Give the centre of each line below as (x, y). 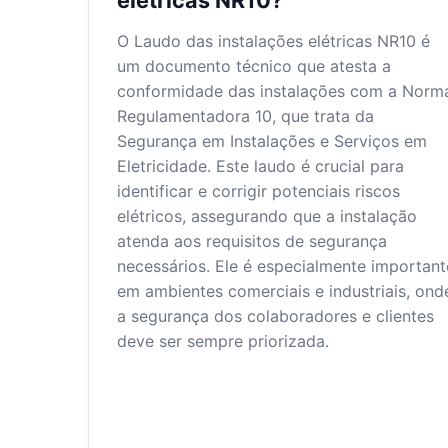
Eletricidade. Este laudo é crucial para (260, 165)
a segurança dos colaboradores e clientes (275, 315)
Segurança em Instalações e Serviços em (272, 140)
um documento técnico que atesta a (254, 65)
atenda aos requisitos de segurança (252, 240)
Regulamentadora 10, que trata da (245, 115)
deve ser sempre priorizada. (223, 340)
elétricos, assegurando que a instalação (267, 215)
